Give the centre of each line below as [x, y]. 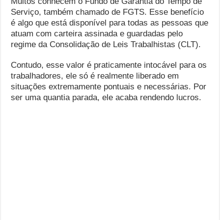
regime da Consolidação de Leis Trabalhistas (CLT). [107, 44]
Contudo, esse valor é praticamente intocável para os [109, 65]
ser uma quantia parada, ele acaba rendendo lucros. [108, 97]
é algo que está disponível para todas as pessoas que [110, 23]
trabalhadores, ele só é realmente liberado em [95, 76]
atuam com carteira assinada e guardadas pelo [97, 34]
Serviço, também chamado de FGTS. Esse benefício [108, 12]
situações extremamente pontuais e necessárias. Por [109, 87]
